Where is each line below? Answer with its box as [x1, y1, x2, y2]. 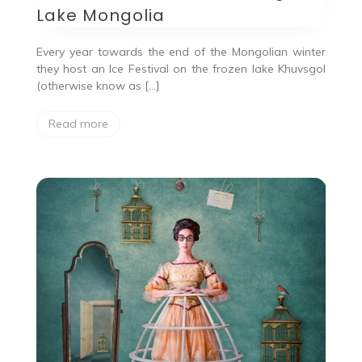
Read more [48, 116, 108, 131]
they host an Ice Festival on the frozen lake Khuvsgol [36, 61, 326, 76]
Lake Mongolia [36, 3, 165, 27]
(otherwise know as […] [36, 78, 160, 93]
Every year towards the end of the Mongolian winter [36, 44, 326, 59]
